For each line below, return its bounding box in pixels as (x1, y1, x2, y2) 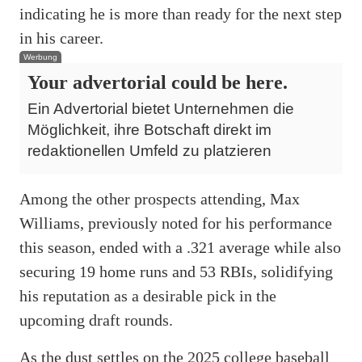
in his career (19, 28, 99, 47)
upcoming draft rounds (19, 310, 169, 329)
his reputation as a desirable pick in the (19, 286, 276, 305)
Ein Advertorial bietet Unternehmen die (27, 99, 294, 117)
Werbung (23, 52, 57, 61)
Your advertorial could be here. (27, 71, 288, 93)
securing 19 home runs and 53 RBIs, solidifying (19, 262, 333, 280)
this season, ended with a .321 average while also (19, 238, 341, 256)
